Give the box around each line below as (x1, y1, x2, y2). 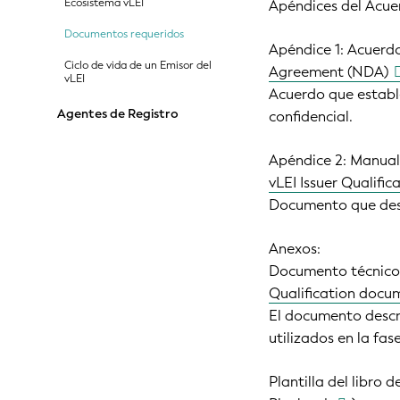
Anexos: (269, 238, 321, 258)
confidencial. (269, 106, 354, 126)
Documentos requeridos (64, 26, 184, 41)
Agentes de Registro (57, 104, 179, 122)
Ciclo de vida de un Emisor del (64, 57, 212, 72)
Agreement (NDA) (269, 62, 389, 81)
